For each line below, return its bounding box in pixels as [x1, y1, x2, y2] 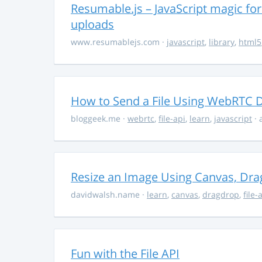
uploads [71, 16, 114, 33]
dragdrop [202, 189, 239, 201]
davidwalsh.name [71, 189, 142, 201]
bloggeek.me [71, 112, 123, 124]
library [209, 36, 235, 48]
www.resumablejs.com [71, 36, 162, 48]
